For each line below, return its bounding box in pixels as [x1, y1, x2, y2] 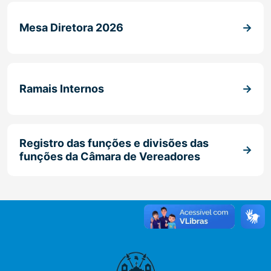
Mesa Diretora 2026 [19, 21, 123, 34]
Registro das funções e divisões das [19, 137, 209, 149]
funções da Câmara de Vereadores [19, 150, 200, 163]
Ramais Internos [19, 82, 104, 95]
